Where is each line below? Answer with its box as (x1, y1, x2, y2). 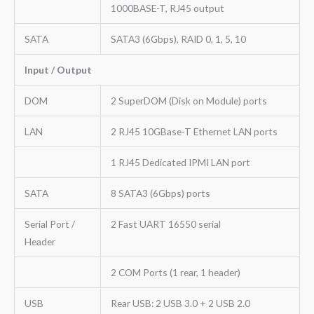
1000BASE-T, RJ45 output (110, 1, 224, 14)
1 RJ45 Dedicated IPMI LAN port (110, 156, 250, 168)
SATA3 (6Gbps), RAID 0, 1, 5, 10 (110, 32, 246, 45)
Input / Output (24, 63, 92, 76)
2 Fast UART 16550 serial (110, 217, 221, 230)
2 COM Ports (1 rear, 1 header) (110, 266, 240, 278)
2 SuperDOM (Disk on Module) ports (110, 94, 267, 107)
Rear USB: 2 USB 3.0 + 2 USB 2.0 (110, 296, 250, 309)
